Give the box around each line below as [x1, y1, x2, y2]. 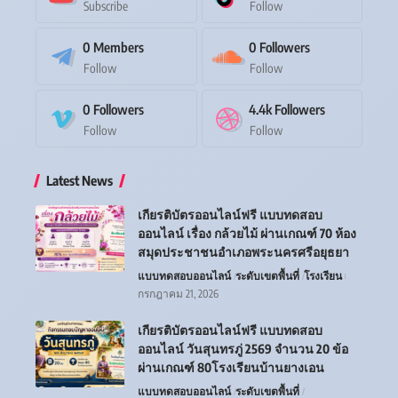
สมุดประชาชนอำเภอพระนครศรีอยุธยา [138, 244, 349, 260]
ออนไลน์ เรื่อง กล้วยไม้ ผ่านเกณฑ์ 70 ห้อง [138, 226, 356, 242]
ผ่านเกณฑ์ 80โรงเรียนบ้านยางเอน [138, 360, 324, 376]
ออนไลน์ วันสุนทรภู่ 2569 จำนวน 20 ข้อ [138, 341, 348, 357]
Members [93, 39, 144, 56]
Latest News [46, 172, 113, 189]
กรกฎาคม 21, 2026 [138, 287, 219, 301]
